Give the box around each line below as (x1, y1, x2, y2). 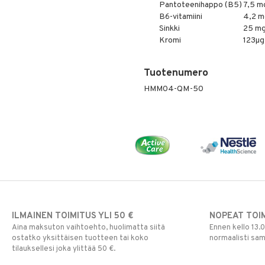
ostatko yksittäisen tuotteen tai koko (12, 233, 148, 243)
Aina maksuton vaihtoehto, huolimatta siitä (12, 222, 165, 232)
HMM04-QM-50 (143, 84, 203, 94)
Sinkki (159, 24, 180, 34)
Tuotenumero (143, 67, 208, 80)
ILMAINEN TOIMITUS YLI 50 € (12, 210, 133, 222)
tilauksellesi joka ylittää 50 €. (12, 244, 115, 254)
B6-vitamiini (159, 12, 202, 22)
